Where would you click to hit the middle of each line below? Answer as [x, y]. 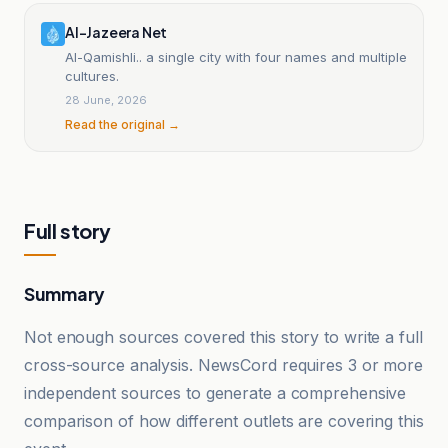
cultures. [92, 75]
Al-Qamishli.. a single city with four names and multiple [236, 56]
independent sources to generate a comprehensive [215, 393]
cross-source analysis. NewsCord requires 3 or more [223, 365]
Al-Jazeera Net [116, 31]
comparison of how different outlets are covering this [224, 421]
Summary [64, 293]
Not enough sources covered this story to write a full [223, 337]
